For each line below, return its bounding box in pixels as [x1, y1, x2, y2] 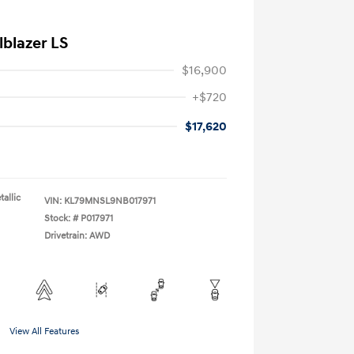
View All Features [9, 326, 79, 337]
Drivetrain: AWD [44, 230, 110, 242]
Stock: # [44, 213, 78, 224]
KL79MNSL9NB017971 [64, 195, 156, 207]
